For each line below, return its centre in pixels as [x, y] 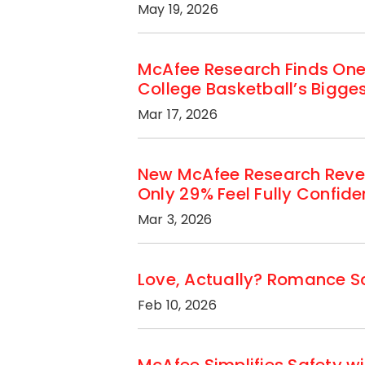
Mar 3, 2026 [175, 220]
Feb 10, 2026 [177, 305]
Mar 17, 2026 [178, 114]
